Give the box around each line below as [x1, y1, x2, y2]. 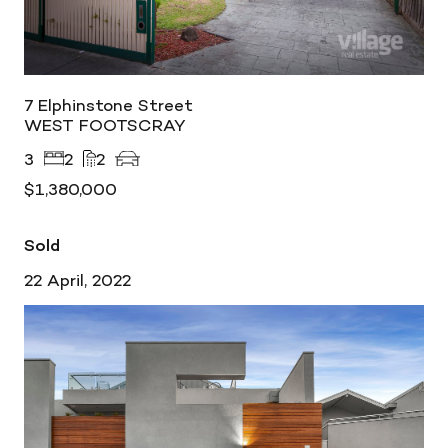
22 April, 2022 [24, 270, 131, 290]
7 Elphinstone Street [24, 95, 193, 115]
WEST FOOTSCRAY [24, 115, 185, 135]
